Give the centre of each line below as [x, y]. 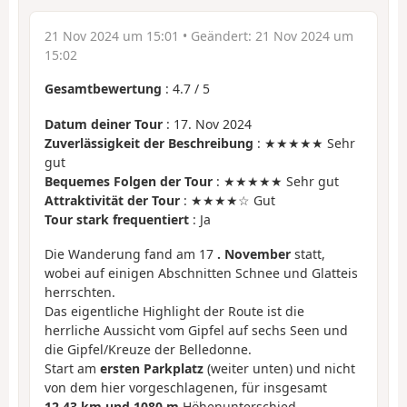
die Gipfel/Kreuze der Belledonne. [148, 350]
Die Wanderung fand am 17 [131, 254]
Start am [72, 369]
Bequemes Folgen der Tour [129, 181]
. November [254, 254]
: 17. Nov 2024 [207, 124]
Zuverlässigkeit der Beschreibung [149, 143]
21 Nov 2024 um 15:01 [112, 36]
